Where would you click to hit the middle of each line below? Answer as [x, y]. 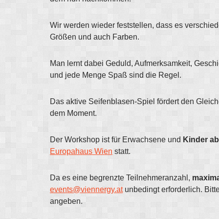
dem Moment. [73, 113]
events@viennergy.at [86, 189]
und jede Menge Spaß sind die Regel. [116, 75]
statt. [121, 151]
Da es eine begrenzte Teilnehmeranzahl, [121, 178]
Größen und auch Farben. [95, 37]
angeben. [66, 201]
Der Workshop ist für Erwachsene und [116, 140]
